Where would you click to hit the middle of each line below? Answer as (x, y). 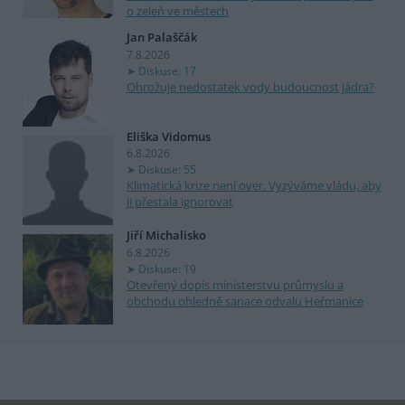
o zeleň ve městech (177, 11)
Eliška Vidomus (168, 136)
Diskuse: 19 (167, 268)
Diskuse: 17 (167, 71)
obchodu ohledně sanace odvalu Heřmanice (245, 301)
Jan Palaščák (161, 38)
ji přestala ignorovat (179, 202)
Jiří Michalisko (166, 235)
